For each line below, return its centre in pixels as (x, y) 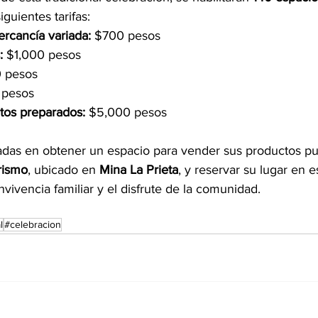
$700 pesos (126, 35)
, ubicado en (64, 170)
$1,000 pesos (42, 55)
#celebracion (33, 224)
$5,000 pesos (126, 112)
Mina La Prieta (139, 170)
